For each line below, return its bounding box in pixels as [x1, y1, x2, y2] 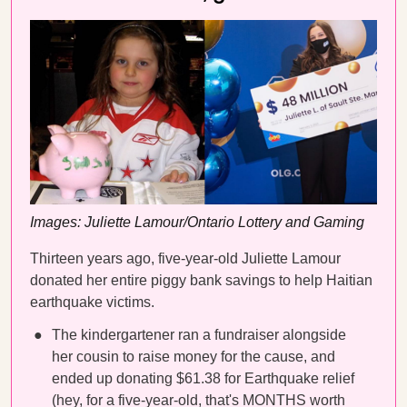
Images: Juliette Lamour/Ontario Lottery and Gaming [30, 213, 364, 230]
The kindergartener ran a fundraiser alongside [52, 327, 346, 342]
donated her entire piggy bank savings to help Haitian [30, 273, 372, 288]
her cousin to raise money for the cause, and [52, 349, 335, 364]
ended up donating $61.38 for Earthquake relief [52, 371, 354, 386]
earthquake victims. [30, 294, 158, 310]
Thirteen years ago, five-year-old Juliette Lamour [30, 251, 341, 266]
